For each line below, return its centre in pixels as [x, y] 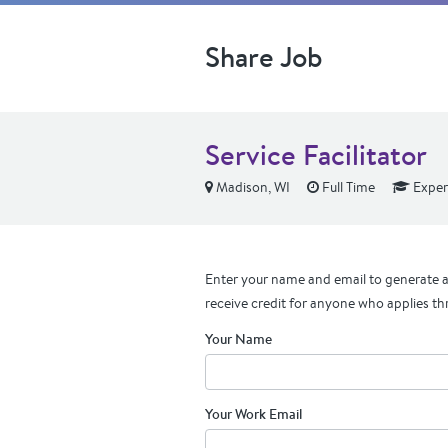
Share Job [264, 57]
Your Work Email [253, 414]
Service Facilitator [316, 155]
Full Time [347, 187]
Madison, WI [251, 187]
